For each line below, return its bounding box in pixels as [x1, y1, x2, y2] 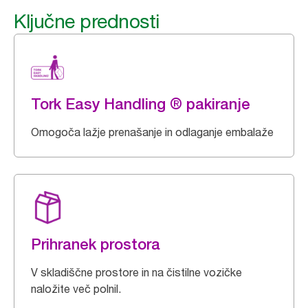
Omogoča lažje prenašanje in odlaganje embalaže [31, 125, 274, 139]
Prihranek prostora [31, 235, 160, 253]
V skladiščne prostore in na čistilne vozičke [31, 265, 242, 279]
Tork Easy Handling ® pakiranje [31, 95, 250, 113]
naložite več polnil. [31, 282, 121, 296]
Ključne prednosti [14, 10, 159, 33]
